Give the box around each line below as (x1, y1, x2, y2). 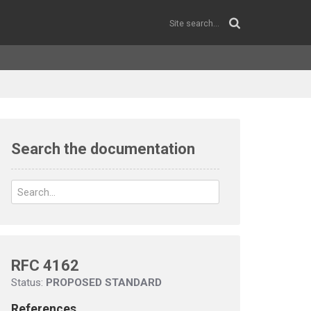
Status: (11, 276, 46, 289)
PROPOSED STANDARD (46, 276, 162, 289)
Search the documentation (11, 140, 195, 158)
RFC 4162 (11, 257, 79, 274)
